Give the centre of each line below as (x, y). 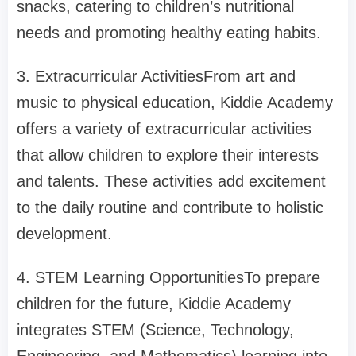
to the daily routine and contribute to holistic (170, 208)
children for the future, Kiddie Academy (154, 304)
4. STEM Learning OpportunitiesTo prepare (168, 278)
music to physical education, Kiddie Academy (175, 103)
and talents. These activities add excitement (171, 182)
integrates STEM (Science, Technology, (155, 330)
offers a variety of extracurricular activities (164, 129)
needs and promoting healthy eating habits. (169, 33)
